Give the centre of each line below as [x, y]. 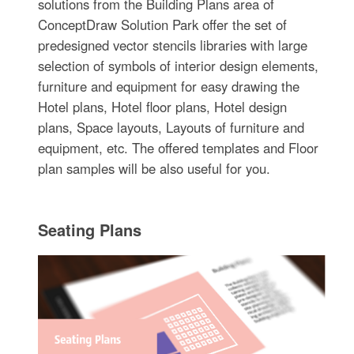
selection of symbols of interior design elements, [179, 66]
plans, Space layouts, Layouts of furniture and [171, 128]
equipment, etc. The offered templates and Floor [179, 148]
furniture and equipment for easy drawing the [169, 87]
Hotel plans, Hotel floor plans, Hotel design [163, 107]
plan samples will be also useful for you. [154, 169]
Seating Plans [90, 230]
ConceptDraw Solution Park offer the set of [163, 25]
